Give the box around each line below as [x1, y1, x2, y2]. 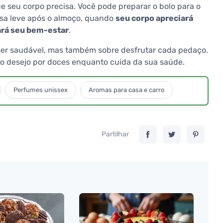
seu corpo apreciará [115, 13, 193, 23]
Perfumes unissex [13, 86, 68, 94]
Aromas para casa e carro [89, 86, 164, 94]
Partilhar [102, 130, 129, 139]
